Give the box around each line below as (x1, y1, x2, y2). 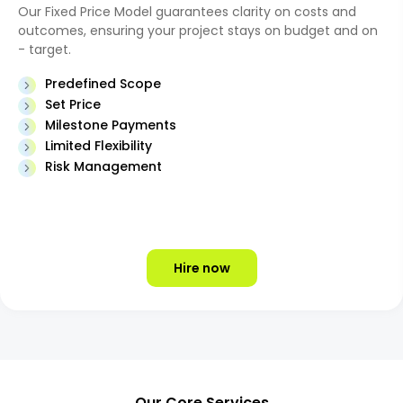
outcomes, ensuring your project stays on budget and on (18, 22, 378, 40)
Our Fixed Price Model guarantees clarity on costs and (18, 3, 356, 21)
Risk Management (45, 157, 162, 175)
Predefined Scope (45, 75, 161, 93)
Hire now (173, 259, 230, 277)
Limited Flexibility (45, 137, 152, 155)
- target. (18, 40, 71, 58)
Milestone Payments (45, 116, 176, 134)
